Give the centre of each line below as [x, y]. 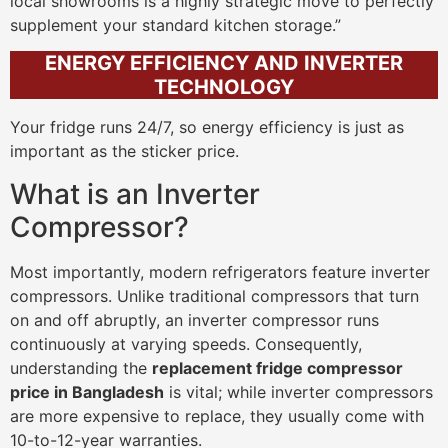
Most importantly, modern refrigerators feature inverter [220, 271]
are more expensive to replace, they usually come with [217, 415]
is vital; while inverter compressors [298, 391]
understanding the [81, 367]
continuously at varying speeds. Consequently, [186, 343]
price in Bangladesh [87, 391]
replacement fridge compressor [277, 367]
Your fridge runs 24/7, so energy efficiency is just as [207, 127]
